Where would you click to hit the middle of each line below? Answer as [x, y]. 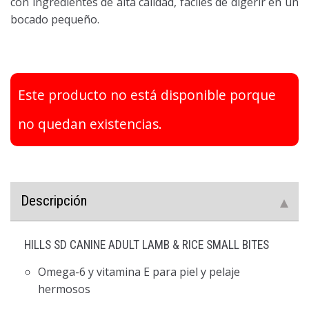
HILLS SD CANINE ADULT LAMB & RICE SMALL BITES [147, 245]
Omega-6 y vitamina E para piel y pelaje [139, 271]
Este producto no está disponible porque [147, 94]
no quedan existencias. [90, 123]
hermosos [64, 289]
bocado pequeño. [55, 19]
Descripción [54, 200]
